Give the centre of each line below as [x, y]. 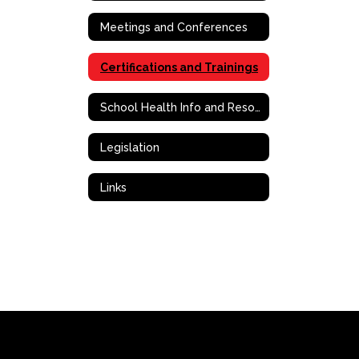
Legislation [130, 147]
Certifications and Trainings [179, 67]
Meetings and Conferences [174, 27]
